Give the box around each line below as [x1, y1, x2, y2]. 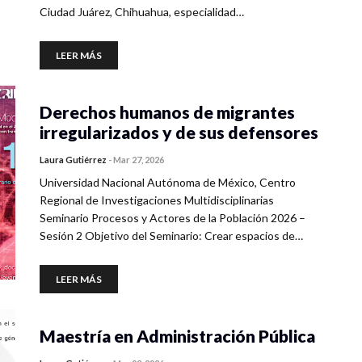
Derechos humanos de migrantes [40, 102, 295, 122]
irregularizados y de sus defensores [40, 122, 318, 142]
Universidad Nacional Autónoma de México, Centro [40, 175, 296, 189]
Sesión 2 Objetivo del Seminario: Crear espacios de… [40, 229, 303, 242]
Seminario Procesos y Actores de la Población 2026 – [40, 211, 305, 225]
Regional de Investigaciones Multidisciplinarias [40, 193, 274, 207]
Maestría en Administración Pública [40, 326, 315, 346]
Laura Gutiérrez [40, 154, 107, 165]
